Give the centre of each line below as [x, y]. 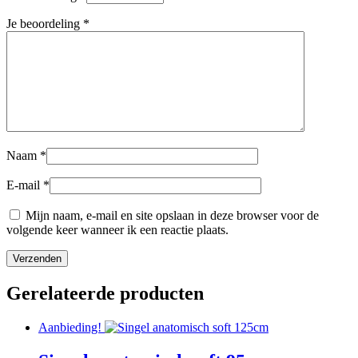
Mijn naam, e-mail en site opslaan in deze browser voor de [172, 216]
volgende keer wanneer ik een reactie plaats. [117, 230]
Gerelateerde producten [105, 294]
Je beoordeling [45, 24]
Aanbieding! [70, 328]
